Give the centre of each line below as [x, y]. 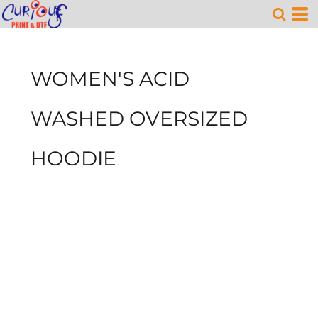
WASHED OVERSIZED [139, 119]
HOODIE [73, 158]
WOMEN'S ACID [110, 79]
